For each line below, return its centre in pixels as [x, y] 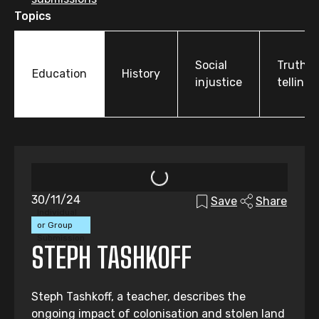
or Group [55, 225]
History [141, 74]
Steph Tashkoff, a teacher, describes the [138, 297]
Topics [33, 16]
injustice [219, 82]
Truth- [295, 65]
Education [59, 74]
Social [211, 65]
